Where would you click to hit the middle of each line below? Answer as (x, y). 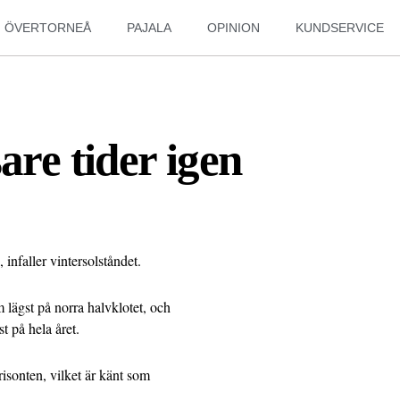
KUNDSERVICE (340, 28)
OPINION (234, 28)
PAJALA (150, 28)
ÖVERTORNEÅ (48, 28)
